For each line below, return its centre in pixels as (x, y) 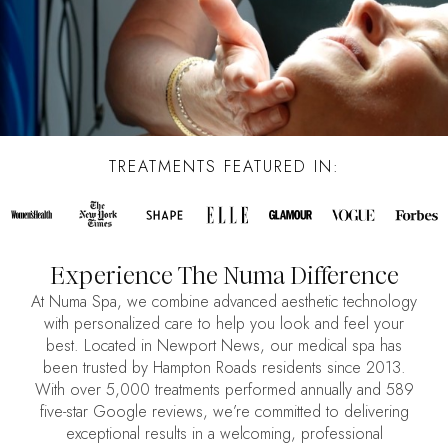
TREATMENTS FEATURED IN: (224, 167)
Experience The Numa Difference (224, 276)
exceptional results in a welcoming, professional (224, 434)
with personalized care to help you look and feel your (224, 324)
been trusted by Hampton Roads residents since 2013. (224, 368)
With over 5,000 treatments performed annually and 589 (224, 390)
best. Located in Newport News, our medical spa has (224, 346)
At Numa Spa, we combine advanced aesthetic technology (224, 302)
